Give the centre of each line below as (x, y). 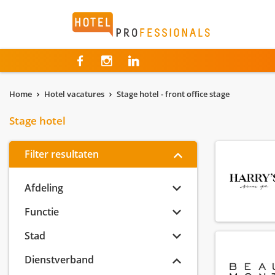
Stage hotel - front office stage (173, 94)
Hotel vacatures (74, 94)
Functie (42, 212)
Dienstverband (59, 260)
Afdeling (44, 188)
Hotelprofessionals (122, 20)
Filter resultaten (62, 154)
